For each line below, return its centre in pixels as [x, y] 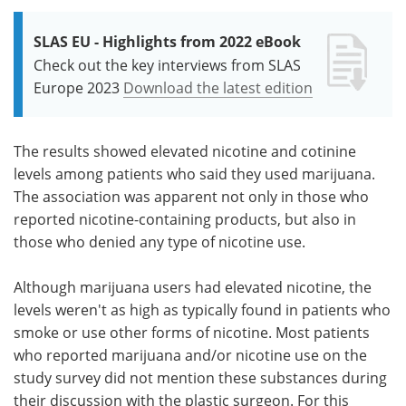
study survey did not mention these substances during [200, 377]
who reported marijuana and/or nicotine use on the [190, 354]
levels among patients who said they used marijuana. [194, 173]
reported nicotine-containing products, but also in [185, 218]
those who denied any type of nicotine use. [161, 241]
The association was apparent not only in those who [191, 196]
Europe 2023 [77, 87]
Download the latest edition [218, 87]
